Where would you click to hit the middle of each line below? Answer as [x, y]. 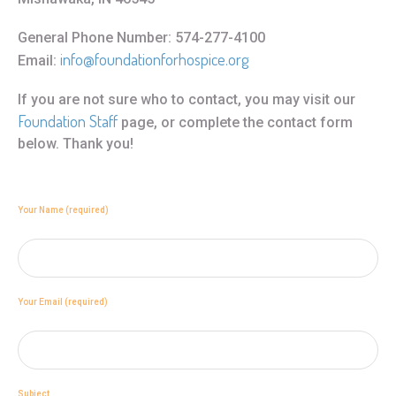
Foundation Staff [69, 122]
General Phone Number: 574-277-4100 [141, 38]
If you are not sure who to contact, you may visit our [186, 100]
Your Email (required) [62, 302]
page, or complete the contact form [236, 123]
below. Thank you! [75, 144]
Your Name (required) [63, 210]
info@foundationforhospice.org [156, 60]
